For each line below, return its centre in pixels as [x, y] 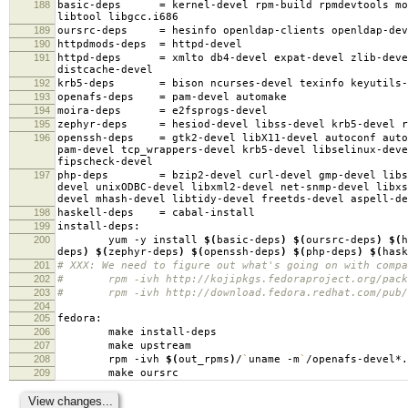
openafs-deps [108, 97]
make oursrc [118, 372]
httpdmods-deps [108, 44]
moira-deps [108, 110]
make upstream [124, 345]
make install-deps [137, 331]
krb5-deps [108, 83]
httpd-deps [108, 57]
